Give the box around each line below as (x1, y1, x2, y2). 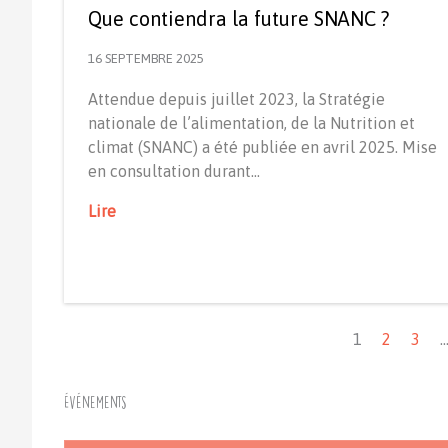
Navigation (63, 304, 141, 323)
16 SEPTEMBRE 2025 (88, 50, 204, 66)
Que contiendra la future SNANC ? (88, 6, 389, 30)
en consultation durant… (88, 161, 260, 180)
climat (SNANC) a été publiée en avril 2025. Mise (88, 137, 437, 156)
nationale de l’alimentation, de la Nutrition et (88, 113, 415, 132)
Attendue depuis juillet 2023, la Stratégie (88, 89, 385, 108)
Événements (64, 395, 126, 409)
